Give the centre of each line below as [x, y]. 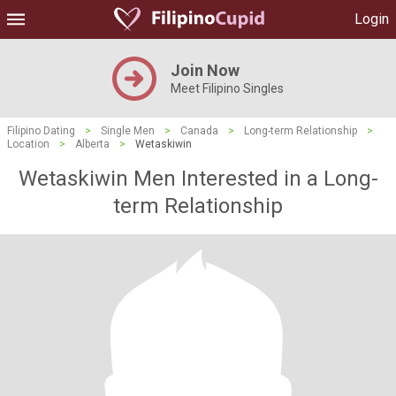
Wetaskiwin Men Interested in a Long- [198, 179]
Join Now [205, 70]
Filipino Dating [41, 131]
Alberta [92, 144]
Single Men [128, 131]
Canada [199, 131]
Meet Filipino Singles [227, 88]
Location [28, 144]
